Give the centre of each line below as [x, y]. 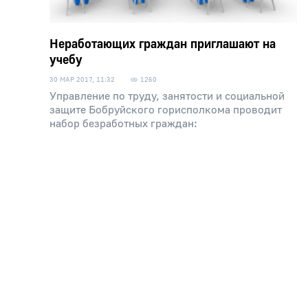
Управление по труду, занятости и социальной [167, 96]
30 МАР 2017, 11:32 [82, 79]
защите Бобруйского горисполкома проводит [166, 110]
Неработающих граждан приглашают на [163, 44]
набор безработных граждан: [123, 124]
